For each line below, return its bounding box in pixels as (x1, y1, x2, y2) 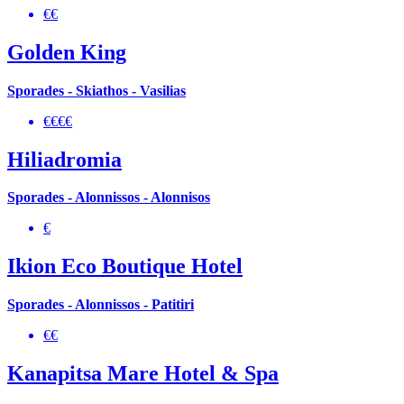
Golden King (7, 40, 126, 64)
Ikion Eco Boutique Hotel (7, 254, 243, 279)
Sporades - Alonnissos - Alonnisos (7, 189, 210, 206)
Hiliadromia (7, 147, 122, 171)
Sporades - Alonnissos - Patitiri (7, 297, 194, 313)
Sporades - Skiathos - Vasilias (7, 82, 186, 98)
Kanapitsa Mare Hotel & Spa (7, 362, 279, 386)
